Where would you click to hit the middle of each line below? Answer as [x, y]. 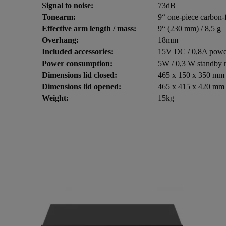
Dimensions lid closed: [79, 75]
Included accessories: [78, 51]
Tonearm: [59, 17]
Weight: [55, 98]
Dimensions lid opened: [81, 86]
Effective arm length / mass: [89, 28]
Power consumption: [77, 63]
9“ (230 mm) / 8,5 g [189, 28]
